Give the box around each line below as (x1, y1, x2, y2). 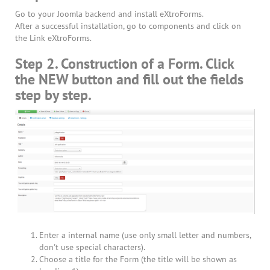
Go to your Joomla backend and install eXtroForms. (15, 8, 204, 19)
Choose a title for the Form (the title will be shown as (39, 254, 237, 265)
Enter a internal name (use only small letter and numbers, (39, 230, 251, 241)
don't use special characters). (39, 242, 145, 253)
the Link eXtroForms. (15, 33, 92, 43)
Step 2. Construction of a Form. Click (15, 54, 234, 73)
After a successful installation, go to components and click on (15, 20, 241, 31)
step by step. (15, 86, 92, 104)
